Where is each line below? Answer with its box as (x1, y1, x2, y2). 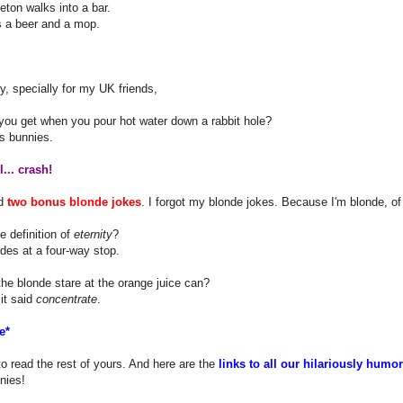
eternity (74, 227, 112, 241)
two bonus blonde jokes (7, 194, 141, 209)
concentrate (36, 291, 97, 306)
